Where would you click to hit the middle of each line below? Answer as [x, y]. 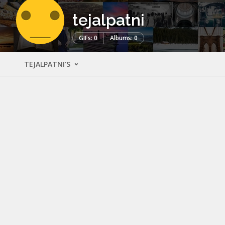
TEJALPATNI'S [48, 64]
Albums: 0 [124, 38]
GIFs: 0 [88, 38]
